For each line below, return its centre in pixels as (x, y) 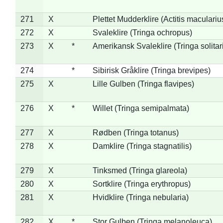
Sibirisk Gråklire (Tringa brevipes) (151, 70)
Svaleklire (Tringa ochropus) (142, 32)
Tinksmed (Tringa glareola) (140, 170)
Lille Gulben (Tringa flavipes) (143, 84)
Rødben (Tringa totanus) (135, 132)
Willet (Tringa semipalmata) (141, 108)
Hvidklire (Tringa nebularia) (140, 197)
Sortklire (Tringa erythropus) (141, 184)
